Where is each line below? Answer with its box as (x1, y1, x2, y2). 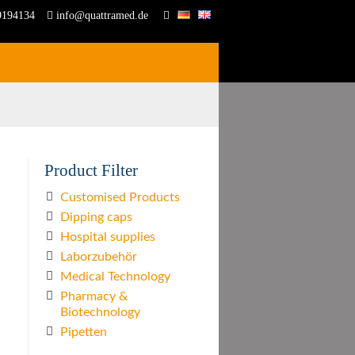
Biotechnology (60, 306, 140, 319)
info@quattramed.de (53, 10, 148, 21)
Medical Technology (60, 270, 170, 284)
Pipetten (60, 326, 107, 339)
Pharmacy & (60, 290, 128, 303)
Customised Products (60, 191, 180, 204)
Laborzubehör (60, 250, 137, 264)
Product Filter (44, 161, 138, 179)
